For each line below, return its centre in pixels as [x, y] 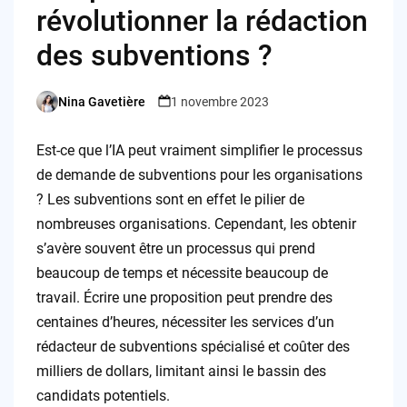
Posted [55, 109]
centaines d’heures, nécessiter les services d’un [185, 323]
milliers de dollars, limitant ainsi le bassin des [181, 372]
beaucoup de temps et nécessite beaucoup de [182, 273]
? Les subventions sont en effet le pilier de [170, 200]
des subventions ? [154, 56]
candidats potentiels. [103, 396]
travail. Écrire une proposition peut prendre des [184, 298]
